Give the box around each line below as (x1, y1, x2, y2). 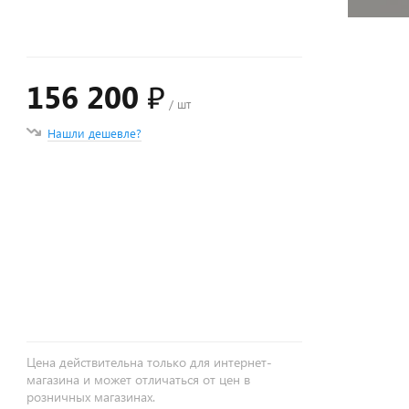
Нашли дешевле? (47, 125, 142, 141)
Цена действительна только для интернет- (26, 353, 273, 371)
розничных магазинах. (26, 388, 156, 405)
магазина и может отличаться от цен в (26, 371, 251, 388)
